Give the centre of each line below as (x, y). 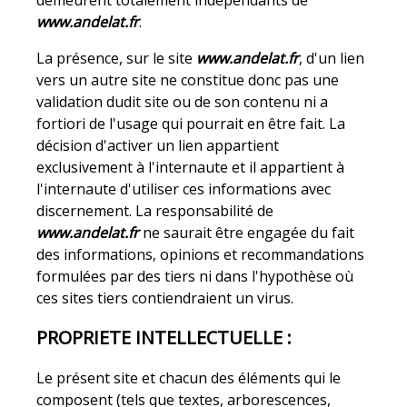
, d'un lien (332, 59)
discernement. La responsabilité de (155, 211)
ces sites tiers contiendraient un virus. (165, 298)
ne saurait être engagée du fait (247, 233)
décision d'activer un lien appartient (158, 146)
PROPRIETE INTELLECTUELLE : (164, 337)
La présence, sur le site (117, 59)
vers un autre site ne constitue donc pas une (188, 80)
